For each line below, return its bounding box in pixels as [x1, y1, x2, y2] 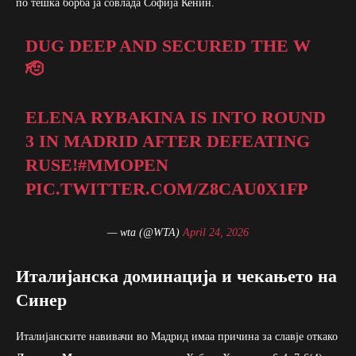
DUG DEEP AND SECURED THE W [25, 35, 311, 56]
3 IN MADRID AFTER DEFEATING [25, 130, 311, 151]
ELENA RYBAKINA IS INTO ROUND [25, 106, 327, 127]
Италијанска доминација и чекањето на [16, 265, 337, 286]
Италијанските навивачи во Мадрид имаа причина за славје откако [16, 330, 338, 342]
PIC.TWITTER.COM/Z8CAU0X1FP [25, 178, 308, 199]
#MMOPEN [78, 154, 169, 175]
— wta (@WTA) [107, 226, 183, 238]
